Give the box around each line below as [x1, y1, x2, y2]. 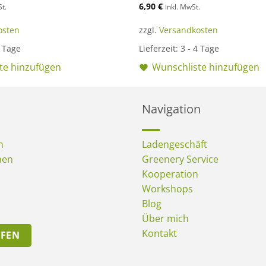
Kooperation [142, 167, 198, 181]
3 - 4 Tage [180, 43, 219, 55]
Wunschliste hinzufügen [151, 61, 259, 74]
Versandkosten [159, 24, 218, 36]
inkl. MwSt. [164, 2, 200, 12]
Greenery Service [142, 153, 218, 166]
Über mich [142, 212, 189, 226]
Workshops [142, 182, 193, 196]
